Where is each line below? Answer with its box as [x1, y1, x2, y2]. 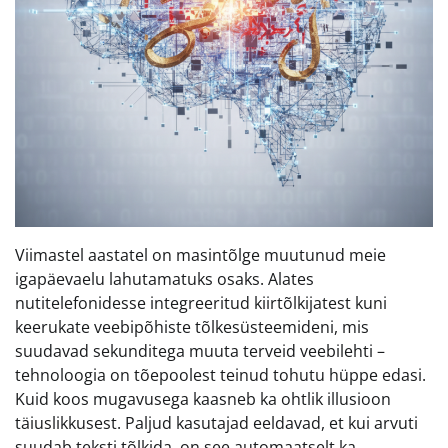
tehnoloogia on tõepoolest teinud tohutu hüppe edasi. [15, 364, 426, 387]
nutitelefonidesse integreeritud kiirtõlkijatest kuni [15, 292, 387, 315]
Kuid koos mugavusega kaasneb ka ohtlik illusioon [15, 388, 391, 411]
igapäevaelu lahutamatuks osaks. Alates [15, 268, 314, 291]
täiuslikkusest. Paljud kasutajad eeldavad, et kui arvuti [15, 412, 418, 435]
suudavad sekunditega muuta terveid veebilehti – [15, 340, 385, 363]
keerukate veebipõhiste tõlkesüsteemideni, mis [15, 316, 369, 339]
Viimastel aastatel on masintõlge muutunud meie [15, 244, 386, 267]
